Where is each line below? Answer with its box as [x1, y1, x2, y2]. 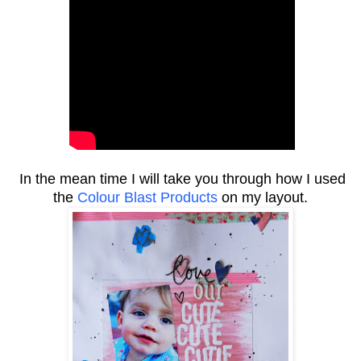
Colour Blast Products [77, 189, 218, 205]
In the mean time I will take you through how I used [15, 170, 346, 187]
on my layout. [218, 189, 308, 205]
